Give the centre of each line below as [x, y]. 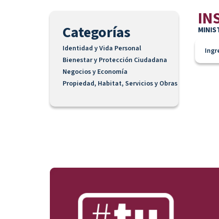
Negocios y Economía [95, 72]
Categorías [97, 32]
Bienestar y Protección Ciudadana [115, 60]
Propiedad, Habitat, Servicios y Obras [120, 83]
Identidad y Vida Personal [102, 48]
